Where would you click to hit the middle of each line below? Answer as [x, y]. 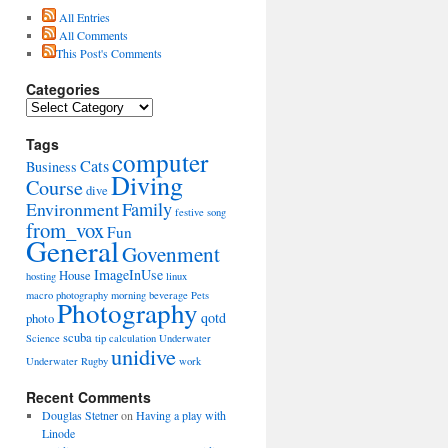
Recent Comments [88, 396]
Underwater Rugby [67, 360]
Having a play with [180, 414]
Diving [147, 184]
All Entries [82, 16]
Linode [58, 432]
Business [51, 166]
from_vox [65, 229]
